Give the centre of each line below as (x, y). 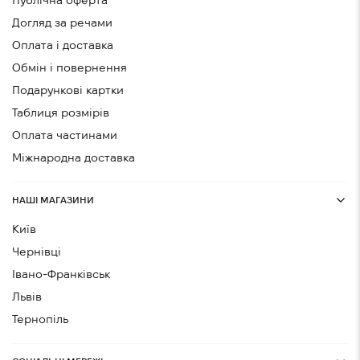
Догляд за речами (62, 23)
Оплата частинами (65, 135)
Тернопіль (40, 319)
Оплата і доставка (63, 45)
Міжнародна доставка (74, 158)
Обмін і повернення (70, 68)
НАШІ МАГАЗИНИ (53, 200)
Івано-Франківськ (61, 274)
